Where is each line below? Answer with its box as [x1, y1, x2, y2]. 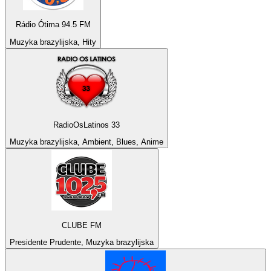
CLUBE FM [62, 220, 102, 230]
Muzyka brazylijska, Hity [10, 37, 96, 47]
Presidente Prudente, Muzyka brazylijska [10, 237, 154, 247]
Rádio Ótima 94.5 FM [15, 20, 91, 30]
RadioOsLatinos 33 [53, 120, 120, 129]
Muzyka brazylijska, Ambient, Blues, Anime [10, 137, 163, 147]
